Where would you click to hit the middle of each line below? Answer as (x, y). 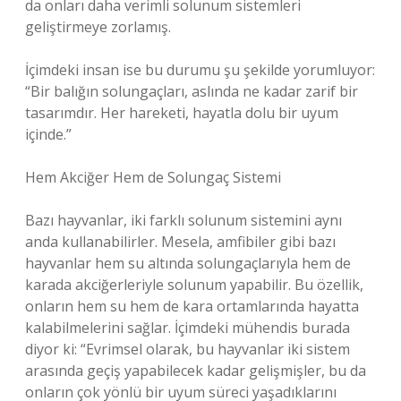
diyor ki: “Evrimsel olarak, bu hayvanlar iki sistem (188, 349)
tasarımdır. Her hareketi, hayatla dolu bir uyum (182, 113)
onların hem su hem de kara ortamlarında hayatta (192, 306)
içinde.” (48, 134)
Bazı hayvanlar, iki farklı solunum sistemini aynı (183, 220)
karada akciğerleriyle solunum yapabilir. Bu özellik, (194, 285)
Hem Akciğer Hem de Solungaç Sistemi (153, 177)
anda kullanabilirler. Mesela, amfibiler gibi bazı (180, 242)
